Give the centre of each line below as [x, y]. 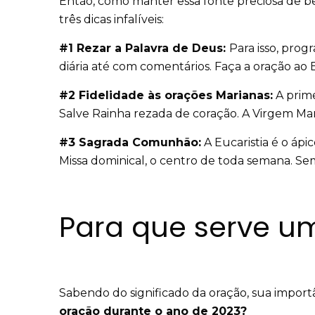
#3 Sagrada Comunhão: [130, 143]
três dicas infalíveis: [111, 20]
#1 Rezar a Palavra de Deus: [144, 49]
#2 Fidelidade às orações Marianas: [166, 96]
